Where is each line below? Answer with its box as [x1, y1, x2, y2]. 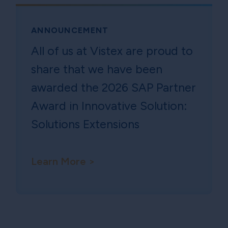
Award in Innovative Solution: [31, 99, 187, 113]
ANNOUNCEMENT [31, 25, 109, 36]
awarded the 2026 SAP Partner [31, 80, 196, 95]
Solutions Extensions [31, 117, 139, 132]
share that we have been [31, 62, 162, 77]
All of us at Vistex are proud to [31, 44, 193, 59]
